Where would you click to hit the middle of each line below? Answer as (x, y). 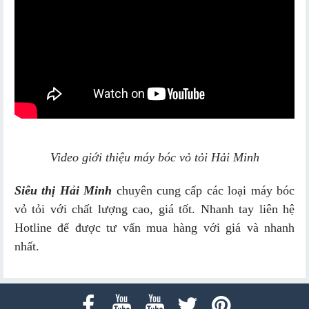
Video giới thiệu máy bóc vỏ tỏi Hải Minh (154, 158)
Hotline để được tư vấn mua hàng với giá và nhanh (154, 228)
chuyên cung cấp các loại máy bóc (203, 191)
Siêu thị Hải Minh (63, 191)
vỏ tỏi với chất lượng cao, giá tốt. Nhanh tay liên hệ (154, 209)
